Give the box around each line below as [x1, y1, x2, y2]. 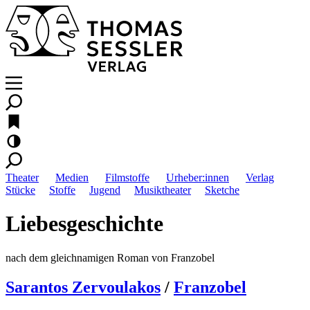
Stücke [6, 184, 35, 196]
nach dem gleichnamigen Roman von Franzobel [6, 251, 215, 264]
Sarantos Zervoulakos [6, 277, 161, 296]
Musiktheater [134, 184, 191, 196]
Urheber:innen [166, 172, 229, 183]
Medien [55, 172, 89, 183]
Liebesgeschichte [6, 211, 163, 237]
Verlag [246, 172, 274, 183]
